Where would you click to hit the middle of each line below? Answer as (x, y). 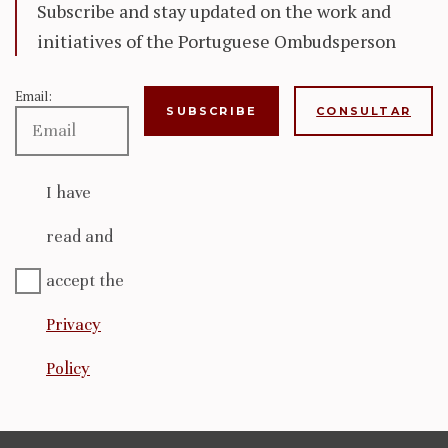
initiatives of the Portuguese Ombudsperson (216, 40)
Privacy (73, 324)
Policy (68, 368)
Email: (33, 95)
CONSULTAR (363, 110)
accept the (85, 280)
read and (79, 236)
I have (68, 192)
